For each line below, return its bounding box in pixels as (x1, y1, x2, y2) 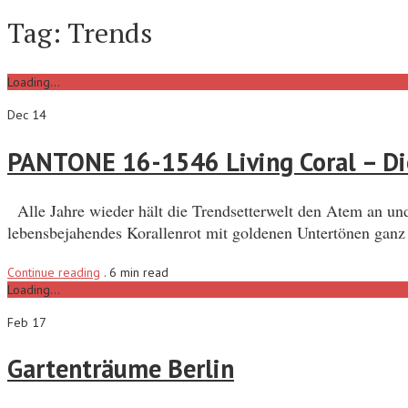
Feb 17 (7, 313, 46, 331)
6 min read (109, 263, 168, 280)
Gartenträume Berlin (7, 352, 234, 386)
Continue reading (7, 263, 100, 280)
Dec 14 (7, 107, 46, 124)
